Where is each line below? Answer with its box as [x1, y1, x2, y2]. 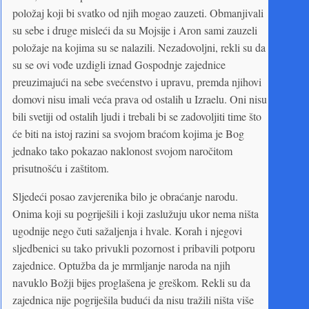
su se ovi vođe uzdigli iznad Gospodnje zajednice [12, 57, 226, 72]
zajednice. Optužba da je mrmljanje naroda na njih [12, 257, 230, 272]
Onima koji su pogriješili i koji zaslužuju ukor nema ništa [12, 206, 259, 221]
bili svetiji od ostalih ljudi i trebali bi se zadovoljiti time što [12, 108, 261, 123]
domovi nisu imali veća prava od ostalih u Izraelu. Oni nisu [12, 91, 267, 106]
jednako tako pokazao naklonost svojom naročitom [12, 143, 232, 158]
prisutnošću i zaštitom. [12, 160, 109, 175]
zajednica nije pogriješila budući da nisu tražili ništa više [12, 292, 254, 307]
